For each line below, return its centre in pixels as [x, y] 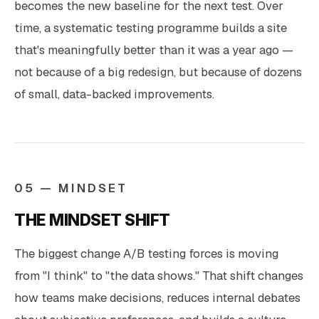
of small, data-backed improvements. [114, 94]
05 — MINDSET [71, 188]
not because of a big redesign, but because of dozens [158, 72]
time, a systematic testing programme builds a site [151, 27]
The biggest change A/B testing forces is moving [146, 253]
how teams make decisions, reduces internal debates [157, 297]
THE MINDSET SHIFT [92, 219]
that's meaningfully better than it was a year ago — [154, 49]
